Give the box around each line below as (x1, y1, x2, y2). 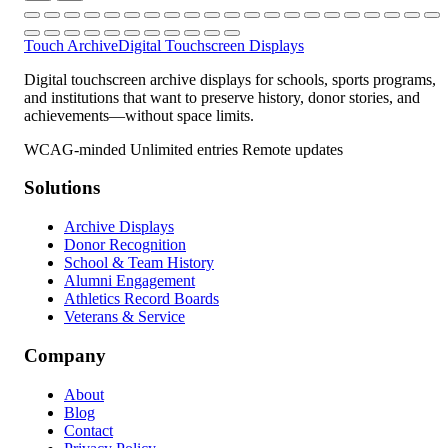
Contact (64, 421, 113, 439)
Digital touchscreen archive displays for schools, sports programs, (24, 70, 436, 88)
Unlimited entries (130, 140, 242, 158)
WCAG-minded (24, 140, 130, 158)
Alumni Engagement (64, 272, 195, 290)
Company (24, 344, 106, 366)
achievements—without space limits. (24, 106, 254, 124)
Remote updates (242, 140, 343, 158)
